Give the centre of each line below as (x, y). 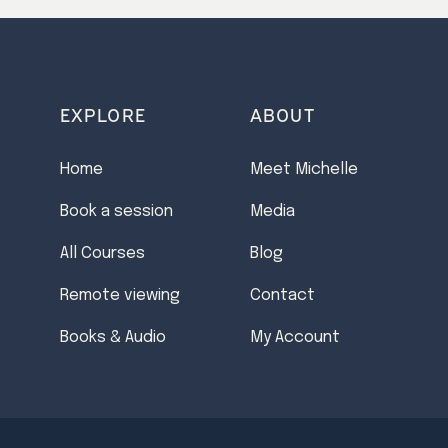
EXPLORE (103, 114)
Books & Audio (113, 338)
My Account (295, 338)
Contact (283, 296)
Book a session (116, 212)
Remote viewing (120, 296)
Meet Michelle (304, 170)
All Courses (102, 254)
